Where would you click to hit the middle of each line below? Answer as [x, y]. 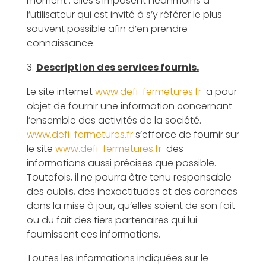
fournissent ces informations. [93, 234]
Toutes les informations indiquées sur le [117, 258]
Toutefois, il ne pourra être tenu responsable [129, 177]
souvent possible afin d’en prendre [107, 29]
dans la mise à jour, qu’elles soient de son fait [131, 206]
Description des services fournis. [117, 67]
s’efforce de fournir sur [186, 134]
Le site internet [61, 92]
